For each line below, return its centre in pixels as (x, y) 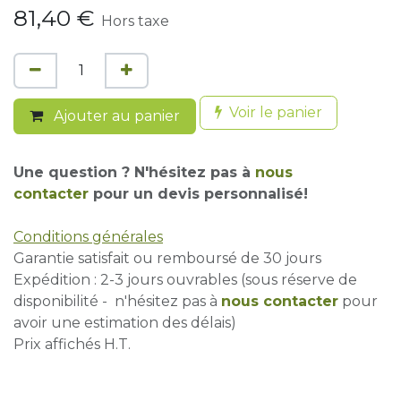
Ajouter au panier (115, 116)
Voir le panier (276, 112)
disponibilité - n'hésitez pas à (117, 301)
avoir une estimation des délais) (125, 323)
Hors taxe (135, 21)
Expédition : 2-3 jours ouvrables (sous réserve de (185, 280)
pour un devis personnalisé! (200, 194)
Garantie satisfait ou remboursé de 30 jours (167, 258)
